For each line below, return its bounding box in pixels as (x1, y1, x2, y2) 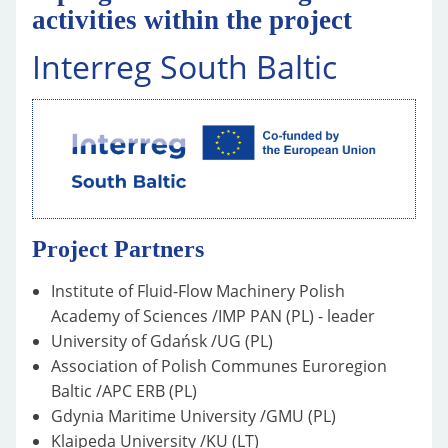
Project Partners (32, 235, 204, 262)
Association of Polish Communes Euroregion (51, 354, 388, 377)
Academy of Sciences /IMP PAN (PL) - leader (51, 304, 376, 327)
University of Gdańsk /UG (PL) (51, 329, 274, 352)
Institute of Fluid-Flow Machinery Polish (51, 279, 346, 302)
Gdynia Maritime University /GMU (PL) (51, 404, 337, 427)
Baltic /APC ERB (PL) (51, 379, 198, 402)
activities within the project (32, 4, 352, 35)
